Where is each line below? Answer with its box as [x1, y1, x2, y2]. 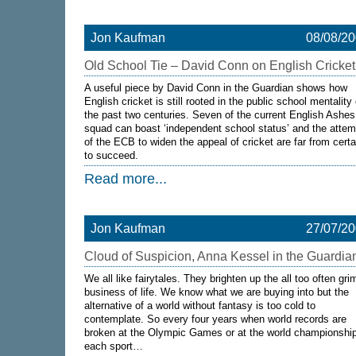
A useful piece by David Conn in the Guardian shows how [84, 82, 347, 94]
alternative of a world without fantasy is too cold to [84, 300, 315, 311]
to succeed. [84, 149, 141, 161]
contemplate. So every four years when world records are [84, 313, 346, 325]
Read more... [84, 171, 167, 187]
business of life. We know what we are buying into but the [84, 286, 349, 298]
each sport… [84, 340, 143, 352]
